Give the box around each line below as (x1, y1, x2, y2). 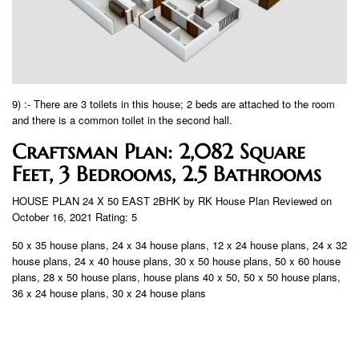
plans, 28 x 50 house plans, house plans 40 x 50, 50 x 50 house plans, (12, 269, 341, 285)
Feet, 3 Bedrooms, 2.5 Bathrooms (12, 161, 321, 188)
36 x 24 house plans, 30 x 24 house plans (12, 285, 206, 301)
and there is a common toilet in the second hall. (12, 112, 232, 128)
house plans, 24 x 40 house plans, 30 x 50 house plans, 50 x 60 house (12, 253, 341, 269)
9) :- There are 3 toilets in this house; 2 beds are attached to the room (12, 96, 335, 112)
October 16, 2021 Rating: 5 (12, 209, 137, 225)
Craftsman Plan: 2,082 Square (12, 139, 305, 165)
